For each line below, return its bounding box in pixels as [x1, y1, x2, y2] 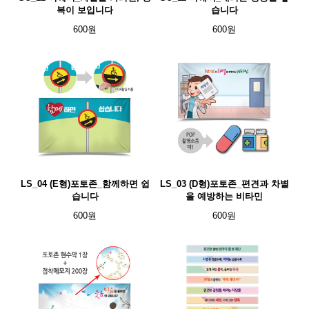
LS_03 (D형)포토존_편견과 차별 [159, 179, 289, 189]
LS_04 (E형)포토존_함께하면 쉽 [20, 179, 150, 189]
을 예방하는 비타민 [186, 191, 263, 201]
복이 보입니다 [57, 5, 113, 15]
